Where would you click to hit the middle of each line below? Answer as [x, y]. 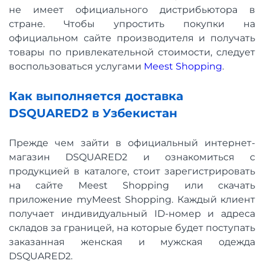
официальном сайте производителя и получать [132, 38]
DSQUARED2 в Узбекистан [93, 113]
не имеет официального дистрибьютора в [132, 10]
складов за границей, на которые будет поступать [132, 228]
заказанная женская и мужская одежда [132, 242]
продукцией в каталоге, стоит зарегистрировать [132, 171]
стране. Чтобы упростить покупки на [132, 24]
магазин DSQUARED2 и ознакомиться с [132, 157]
